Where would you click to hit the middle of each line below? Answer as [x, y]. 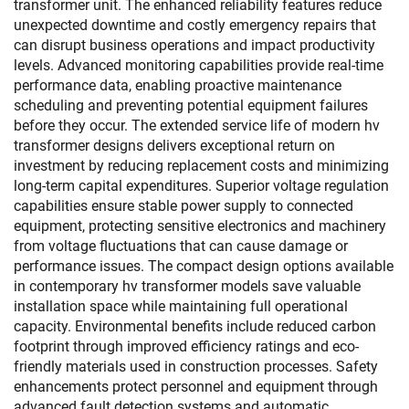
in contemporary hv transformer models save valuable [187, 286]
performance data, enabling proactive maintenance [178, 85]
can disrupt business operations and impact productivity [194, 45]
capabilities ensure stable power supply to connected [184, 206]
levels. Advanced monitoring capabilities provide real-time [199, 65]
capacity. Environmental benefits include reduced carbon [195, 326]
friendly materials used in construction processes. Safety [196, 367]
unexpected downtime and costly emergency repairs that [195, 25]
